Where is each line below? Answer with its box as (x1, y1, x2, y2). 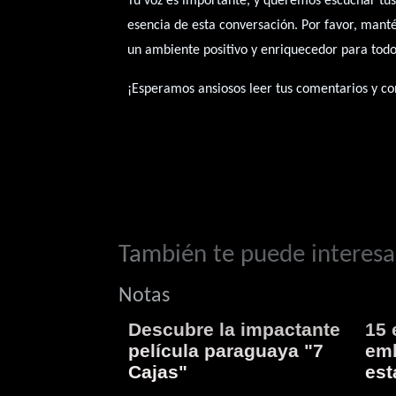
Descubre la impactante (128, 318, 341, 339)
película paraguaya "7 (128, 339, 324, 361)
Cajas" (128, 361, 188, 382)
